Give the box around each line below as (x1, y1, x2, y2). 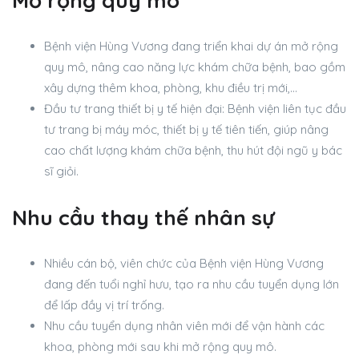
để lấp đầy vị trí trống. (44, 297, 164, 313)
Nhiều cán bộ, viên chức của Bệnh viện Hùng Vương (44, 256, 324, 272)
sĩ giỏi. (44, 163, 79, 179)
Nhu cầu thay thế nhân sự (12, 204, 274, 232)
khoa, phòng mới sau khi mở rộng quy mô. (44, 339, 276, 355)
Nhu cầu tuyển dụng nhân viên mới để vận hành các (44, 318, 325, 334)
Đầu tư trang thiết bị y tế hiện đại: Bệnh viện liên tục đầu (44, 101, 346, 117)
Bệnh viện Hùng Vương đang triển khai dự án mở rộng (44, 38, 338, 54)
